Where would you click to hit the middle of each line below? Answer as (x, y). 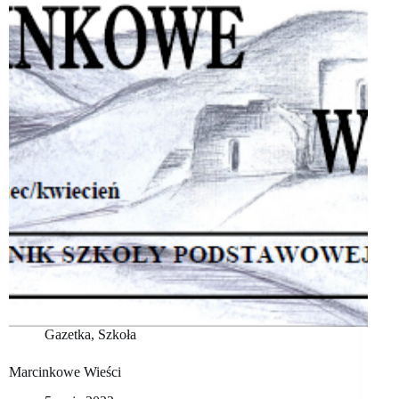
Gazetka (68, 335)
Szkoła (117, 335)
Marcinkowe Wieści (65, 372)
